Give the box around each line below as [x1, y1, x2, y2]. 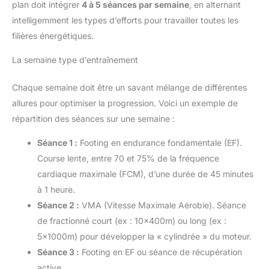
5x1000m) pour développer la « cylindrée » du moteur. [37, 231, 252, 241]
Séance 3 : [37, 246, 79, 257]
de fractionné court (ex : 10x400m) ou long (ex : [37, 215, 226, 226]
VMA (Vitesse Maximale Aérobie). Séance [79, 199, 246, 210]
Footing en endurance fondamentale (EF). [77, 137, 242, 148]
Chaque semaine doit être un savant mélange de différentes [12, 82, 247, 92]
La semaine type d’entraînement [12, 54, 138, 65]
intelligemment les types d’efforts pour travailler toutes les [12, 14, 238, 25]
